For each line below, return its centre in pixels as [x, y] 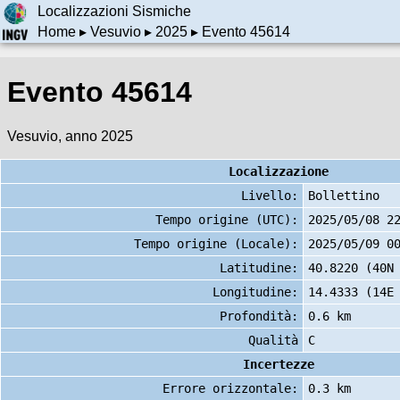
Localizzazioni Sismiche [114, 12]
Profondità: [259, 316]
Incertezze [279, 364]
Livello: [270, 195]
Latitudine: [259, 267]
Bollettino [344, 195]
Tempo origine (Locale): [216, 243]
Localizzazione [279, 171]
